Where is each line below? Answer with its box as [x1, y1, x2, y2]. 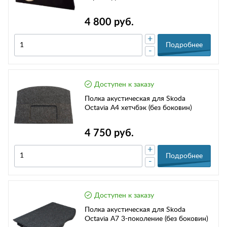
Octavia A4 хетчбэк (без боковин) [85, 104, 192, 112]
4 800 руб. [85, 17, 134, 28]
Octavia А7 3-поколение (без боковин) [85, 215, 208, 222]
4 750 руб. [85, 128, 134, 138]
